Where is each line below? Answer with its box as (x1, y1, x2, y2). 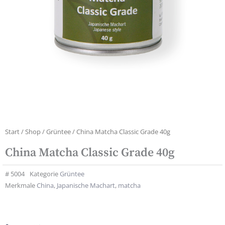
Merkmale (5, 181, 35, 190)
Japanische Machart (57, 181, 115, 190)
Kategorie (30, 169, 58, 179)
